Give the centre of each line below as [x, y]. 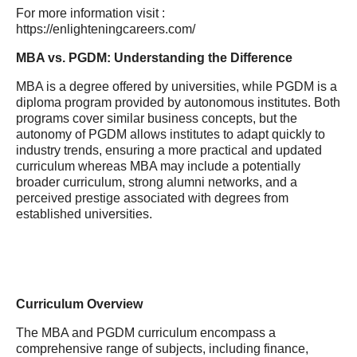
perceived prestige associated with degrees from [152, 198]
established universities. [84, 214]
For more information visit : [90, 13]
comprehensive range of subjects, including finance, [162, 349]
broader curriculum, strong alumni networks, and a [157, 182]
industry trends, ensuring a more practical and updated [169, 150]
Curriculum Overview [79, 304]
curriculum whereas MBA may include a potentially [158, 166]
